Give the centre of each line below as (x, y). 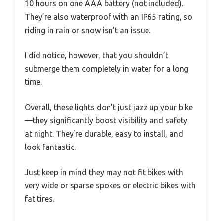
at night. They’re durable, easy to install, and (104, 133)
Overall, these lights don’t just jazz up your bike (109, 107)
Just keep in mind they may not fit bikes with (104, 172)
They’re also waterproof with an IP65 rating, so (109, 17)
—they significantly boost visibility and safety (106, 120)
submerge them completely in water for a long (107, 68)
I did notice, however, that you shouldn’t (96, 55)
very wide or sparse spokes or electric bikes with (110, 185)
